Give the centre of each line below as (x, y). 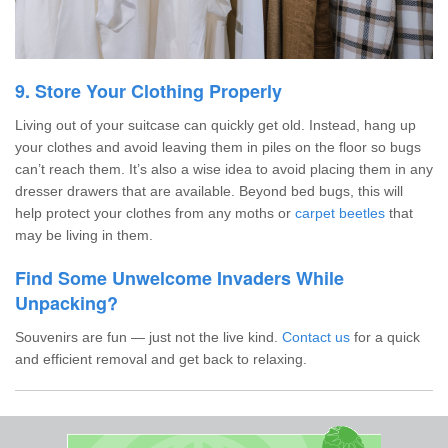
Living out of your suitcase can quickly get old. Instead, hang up (215, 125)
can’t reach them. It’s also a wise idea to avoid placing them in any (224, 169)
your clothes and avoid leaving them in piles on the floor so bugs (218, 147)
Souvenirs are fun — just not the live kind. (148, 337)
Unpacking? (66, 303)
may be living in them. (84, 235)
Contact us (316, 337)
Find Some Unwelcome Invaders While (179, 278)
